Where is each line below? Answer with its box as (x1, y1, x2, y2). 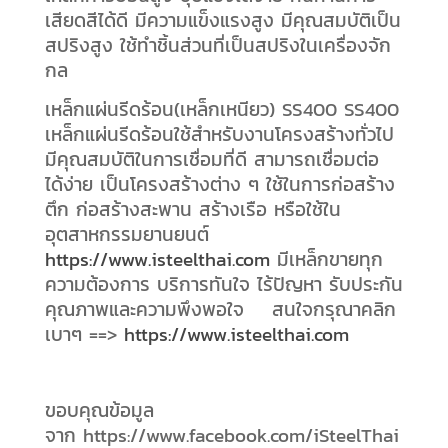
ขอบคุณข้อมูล (44, 396, 154, 425)
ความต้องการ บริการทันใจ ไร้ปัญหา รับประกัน (44, 270, 403, 299)
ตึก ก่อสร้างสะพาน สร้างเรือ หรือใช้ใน (44, 195, 341, 224)
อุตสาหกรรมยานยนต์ (44, 220, 209, 249)
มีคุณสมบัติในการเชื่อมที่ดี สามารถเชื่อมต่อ (44, 145, 379, 174)
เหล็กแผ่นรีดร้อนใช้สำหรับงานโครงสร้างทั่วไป (44, 120, 394, 149)
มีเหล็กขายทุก (269, 245, 383, 274)
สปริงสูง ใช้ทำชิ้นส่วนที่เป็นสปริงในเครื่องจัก (44, 31, 391, 60)
